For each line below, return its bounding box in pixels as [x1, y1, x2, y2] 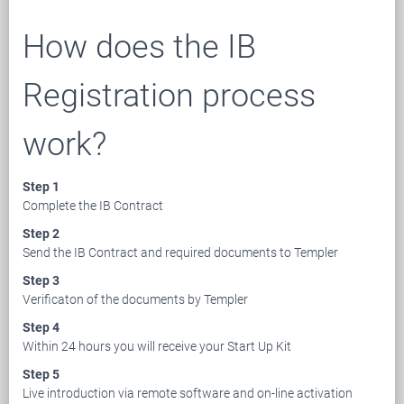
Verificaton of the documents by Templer [23, 291, 248, 307]
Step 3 [23, 272, 60, 288]
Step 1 [23, 179, 60, 194]
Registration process [23, 75, 316, 115]
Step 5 [23, 366, 60, 381]
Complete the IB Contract [23, 197, 163, 213]
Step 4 [23, 319, 60, 335]
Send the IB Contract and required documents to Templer [23, 244, 338, 260]
